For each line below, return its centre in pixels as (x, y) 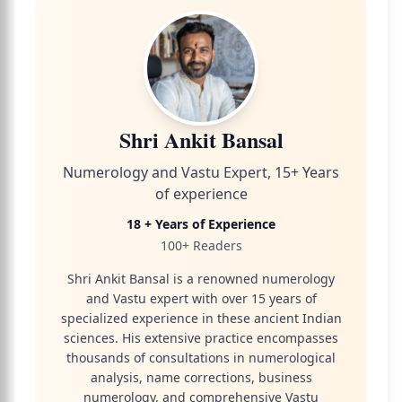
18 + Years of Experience (201, 224)
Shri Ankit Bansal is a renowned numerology (201, 279)
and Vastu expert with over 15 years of (201, 298)
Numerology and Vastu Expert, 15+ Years (201, 172)
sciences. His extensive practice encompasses (201, 338)
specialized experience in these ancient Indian (201, 318)
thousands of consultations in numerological (201, 358)
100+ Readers (201, 245)
